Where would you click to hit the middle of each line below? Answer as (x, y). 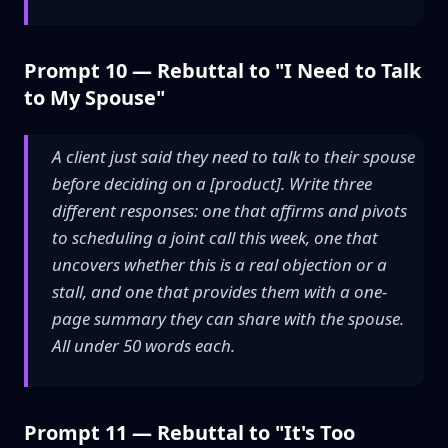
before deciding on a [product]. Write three (212, 183)
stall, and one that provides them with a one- (219, 291)
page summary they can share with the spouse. (228, 318)
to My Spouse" (94, 97)
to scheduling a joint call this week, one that (215, 237)
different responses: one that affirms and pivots (229, 210)
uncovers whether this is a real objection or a (219, 264)
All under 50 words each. (143, 345)
